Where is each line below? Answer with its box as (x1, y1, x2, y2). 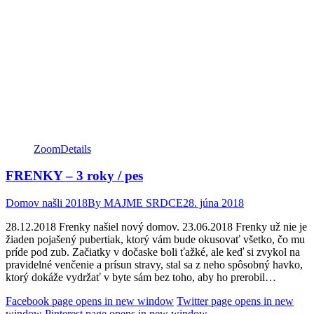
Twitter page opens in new (177, 294, 294, 307)
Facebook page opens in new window (6, 294, 174, 307)
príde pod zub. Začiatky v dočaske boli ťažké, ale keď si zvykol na (6, 245, 300, 258)
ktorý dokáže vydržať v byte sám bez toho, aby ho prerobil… (6, 271, 276, 283)
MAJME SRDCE (104, 196, 183, 209)
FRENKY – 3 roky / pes (6, 168, 143, 184)
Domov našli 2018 (6, 196, 88, 209)
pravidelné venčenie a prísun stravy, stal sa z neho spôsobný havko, (6, 258, 303, 271)
